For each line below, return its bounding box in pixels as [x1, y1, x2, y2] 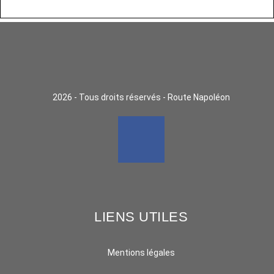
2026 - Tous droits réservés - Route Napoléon [52, 92, 230, 103]
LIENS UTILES [94, 209, 188, 225]
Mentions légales [107, 248, 175, 258]
